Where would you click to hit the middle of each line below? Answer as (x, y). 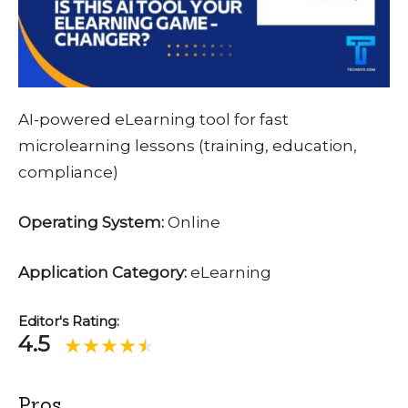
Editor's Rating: (69, 321)
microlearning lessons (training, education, (188, 146)
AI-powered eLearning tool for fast (153, 120)
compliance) (68, 173)
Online (194, 223)
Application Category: (104, 273)
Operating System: (93, 223)
